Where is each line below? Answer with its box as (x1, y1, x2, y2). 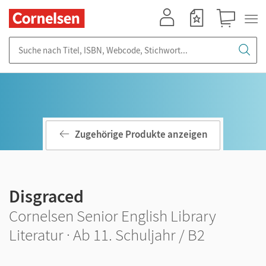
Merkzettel (182, 28, 218, 38)
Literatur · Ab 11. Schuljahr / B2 (9, 224, 205, 245)
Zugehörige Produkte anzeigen (75, 128, 208, 141)
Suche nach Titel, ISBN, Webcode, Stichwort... (9, 37, 181, 48)
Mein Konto (153, 28, 192, 38)
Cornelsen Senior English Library (9, 205, 216, 226)
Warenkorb (212, 28, 251, 38)
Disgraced (9, 185, 84, 207)
